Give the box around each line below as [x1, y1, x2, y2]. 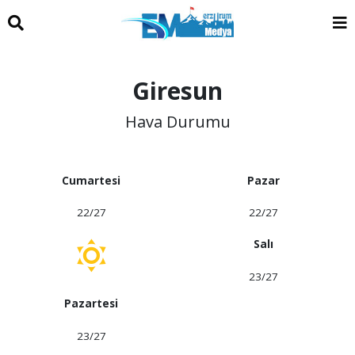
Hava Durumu [124, 110, 231, 132]
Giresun [132, 74, 223, 107]
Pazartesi [64, 296, 119, 311]
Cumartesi [62, 173, 121, 188]
